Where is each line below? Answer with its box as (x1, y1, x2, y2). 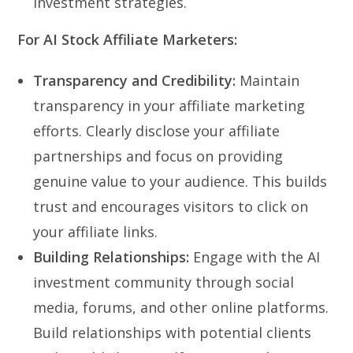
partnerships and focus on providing (33, 146, 284, 165)
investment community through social (33, 272, 295, 292)
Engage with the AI (189, 247, 321, 266)
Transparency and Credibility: (33, 70, 236, 90)
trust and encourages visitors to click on (33, 196, 309, 216)
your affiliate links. (33, 221, 158, 241)
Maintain (236, 70, 300, 90)
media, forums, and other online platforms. (33, 297, 329, 317)
